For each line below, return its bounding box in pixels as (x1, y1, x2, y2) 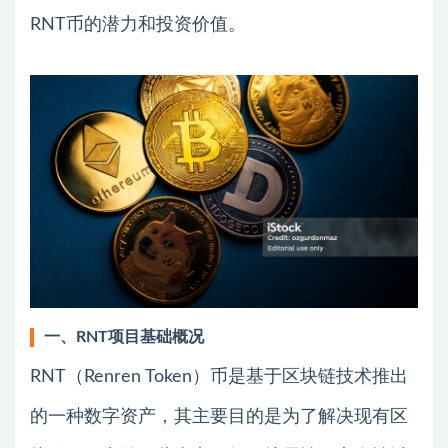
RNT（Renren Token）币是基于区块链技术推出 (30, 367, 408, 386)
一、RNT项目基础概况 (44, 328, 204, 345)
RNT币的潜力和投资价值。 (30, 16, 246, 34)
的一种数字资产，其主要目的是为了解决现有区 (30, 407, 408, 426)
